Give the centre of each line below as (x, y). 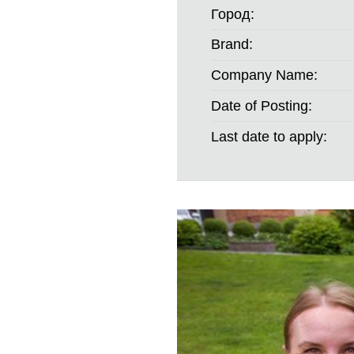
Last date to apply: (269, 136)
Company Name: (265, 75)
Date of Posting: (262, 105)
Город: (233, 14)
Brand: (232, 45)
